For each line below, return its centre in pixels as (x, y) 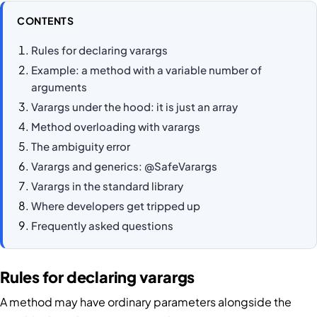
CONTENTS (46, 20)
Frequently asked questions (102, 226)
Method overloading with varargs (116, 127)
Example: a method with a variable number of (146, 70)
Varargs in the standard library (107, 186)
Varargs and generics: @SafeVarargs (124, 166)
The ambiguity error (81, 146)
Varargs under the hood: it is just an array (134, 107)
